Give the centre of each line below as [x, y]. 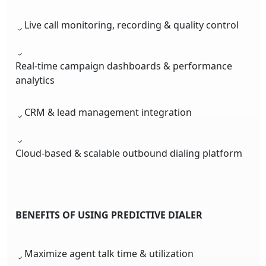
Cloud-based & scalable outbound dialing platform [129, 153]
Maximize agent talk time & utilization [109, 253]
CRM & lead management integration [108, 112]
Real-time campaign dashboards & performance [124, 66]
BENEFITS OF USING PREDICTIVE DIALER [109, 215]
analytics [35, 80]
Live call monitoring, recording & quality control [132, 25]
